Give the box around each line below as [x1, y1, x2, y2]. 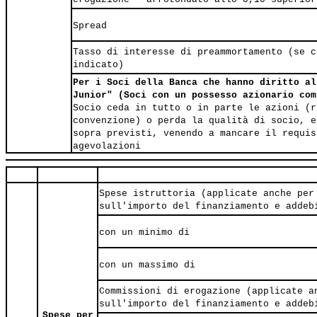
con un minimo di [99, 227, 190, 238]
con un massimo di [99, 260, 195, 271]
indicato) [73, 59, 124, 71]
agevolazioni [73, 141, 141, 152]
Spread [73, 21, 107, 32]
